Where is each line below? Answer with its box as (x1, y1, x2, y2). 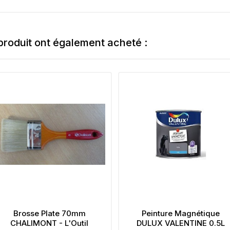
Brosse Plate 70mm (13, 208, 86, 218)
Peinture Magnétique (141, 208, 220, 218)
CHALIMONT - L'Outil (10, 218, 89, 228)
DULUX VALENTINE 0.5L (136, 218, 225, 228)
